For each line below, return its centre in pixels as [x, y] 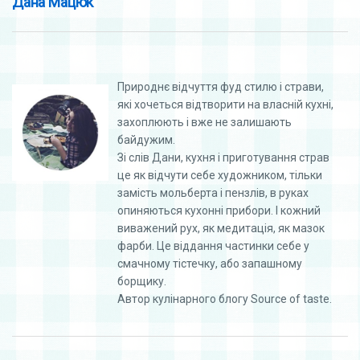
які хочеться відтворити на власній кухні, [225, 104]
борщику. [142, 281]
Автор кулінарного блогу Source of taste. [225, 299]
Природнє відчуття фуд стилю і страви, [221, 86]
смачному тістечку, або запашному [210, 263]
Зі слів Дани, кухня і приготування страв [223, 157]
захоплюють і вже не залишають [205, 122]
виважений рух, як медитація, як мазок [221, 228]
